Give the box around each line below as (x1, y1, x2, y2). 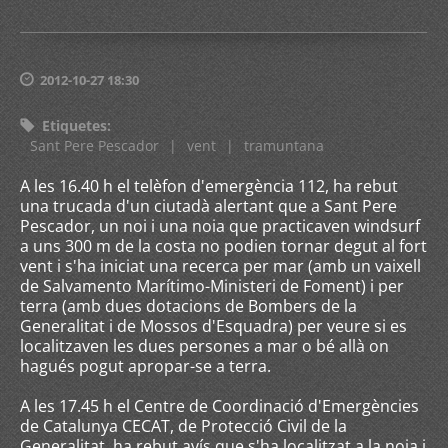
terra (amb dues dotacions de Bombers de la (20, 295, 357, 317)
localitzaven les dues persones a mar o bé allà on (20, 335, 389, 357)
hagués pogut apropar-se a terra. (20, 355, 271, 377)
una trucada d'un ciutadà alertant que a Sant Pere (20, 195, 397, 217)
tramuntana (244, 136, 324, 155)
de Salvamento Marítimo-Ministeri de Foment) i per (20, 275, 404, 297)
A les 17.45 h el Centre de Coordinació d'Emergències (20, 395, 419, 417)
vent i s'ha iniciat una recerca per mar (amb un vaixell (20, 255, 421, 277)
